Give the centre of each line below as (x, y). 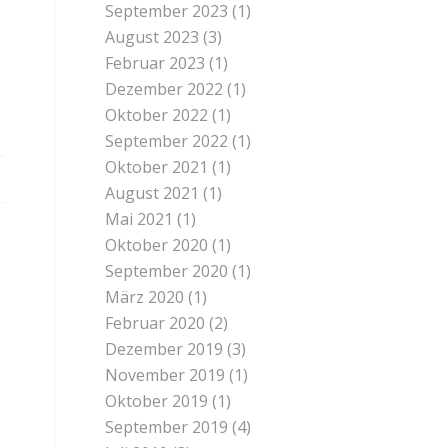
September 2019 (167, 427)
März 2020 (145, 297)
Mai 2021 (139, 219)
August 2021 (152, 193)
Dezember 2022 (164, 89)
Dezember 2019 (164, 349)
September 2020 (167, 271)
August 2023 (152, 37)
